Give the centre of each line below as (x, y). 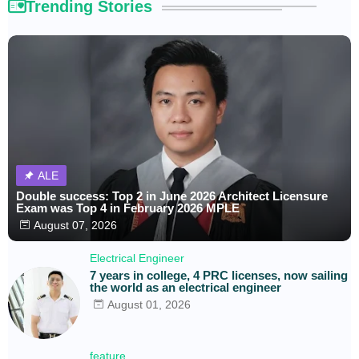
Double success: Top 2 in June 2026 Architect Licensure (172, 196)
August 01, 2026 (149, 304)
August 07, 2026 (75, 225)
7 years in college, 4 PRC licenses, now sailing (219, 275)
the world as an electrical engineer (186, 287)
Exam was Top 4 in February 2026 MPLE (128, 208)
